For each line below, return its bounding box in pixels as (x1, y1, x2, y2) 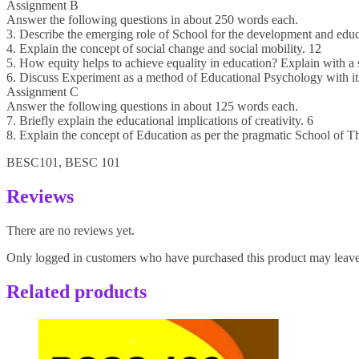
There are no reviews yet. (6, 224, 135, 238)
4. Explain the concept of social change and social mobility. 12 (6, 42, 321, 56)
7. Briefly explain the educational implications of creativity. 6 (6, 114, 313, 128)
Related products (6, 281, 147, 303)
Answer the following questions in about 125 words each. (6, 99, 298, 114)
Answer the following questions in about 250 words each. (6, 13, 298, 27)
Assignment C (6, 85, 79, 99)
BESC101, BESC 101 (6, 155, 120, 170)
